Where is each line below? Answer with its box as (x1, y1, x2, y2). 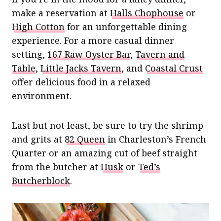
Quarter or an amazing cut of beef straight (12, 147, 197, 159)
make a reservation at (12, 7, 110, 19)
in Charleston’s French (105, 133, 206, 146)
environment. (12, 90, 74, 102)
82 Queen (65, 133, 105, 146)
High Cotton (12, 21, 65, 33)
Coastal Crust (145, 62, 203, 74)
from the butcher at (12, 161, 101, 173)
